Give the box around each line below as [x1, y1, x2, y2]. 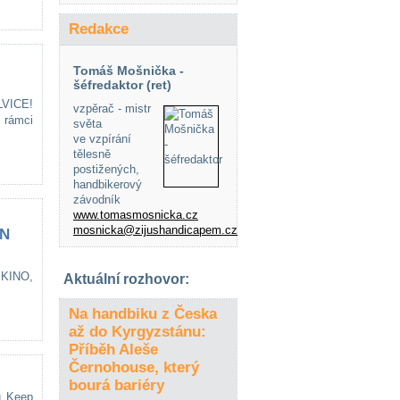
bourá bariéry [69, 377, 164, 394]
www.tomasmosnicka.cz [73, 208, 198, 221]
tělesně [73, 147, 111, 161]
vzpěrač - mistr [73, 102, 151, 115]
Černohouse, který [69, 359, 199, 376]
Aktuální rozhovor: [63, 271, 189, 287]
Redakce [69, 21, 129, 37]
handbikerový [73, 178, 142, 191]
